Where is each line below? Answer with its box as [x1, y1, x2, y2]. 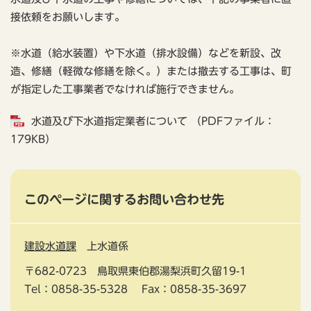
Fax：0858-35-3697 [142, 284, 246, 294]
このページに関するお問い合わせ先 [24, 193, 224, 205]
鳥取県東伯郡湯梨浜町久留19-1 [97, 266, 246, 276]
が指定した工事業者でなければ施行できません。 [10, 84, 239, 94]
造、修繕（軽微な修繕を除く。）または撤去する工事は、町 [10, 66, 292, 76]
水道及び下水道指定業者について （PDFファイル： [31, 116, 275, 126]
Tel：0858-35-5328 [24, 284, 128, 294]
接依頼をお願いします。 [10, 12, 125, 22]
